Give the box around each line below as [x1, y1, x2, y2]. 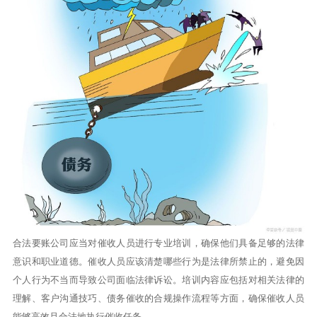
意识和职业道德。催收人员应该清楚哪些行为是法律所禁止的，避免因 [12, 255, 305, 267]
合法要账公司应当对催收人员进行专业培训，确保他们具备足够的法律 [12, 237, 305, 248]
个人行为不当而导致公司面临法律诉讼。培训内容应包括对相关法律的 [12, 274, 305, 285]
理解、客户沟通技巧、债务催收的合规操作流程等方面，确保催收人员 [12, 292, 305, 304]
